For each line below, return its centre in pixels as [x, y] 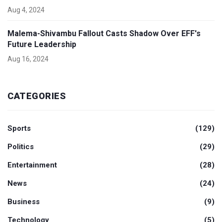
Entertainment [32, 165]
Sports [19, 128]
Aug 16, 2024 [28, 59]
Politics [21, 146]
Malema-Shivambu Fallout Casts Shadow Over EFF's [104, 33]
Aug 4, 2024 [26, 10]
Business [24, 201]
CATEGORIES [37, 96]
